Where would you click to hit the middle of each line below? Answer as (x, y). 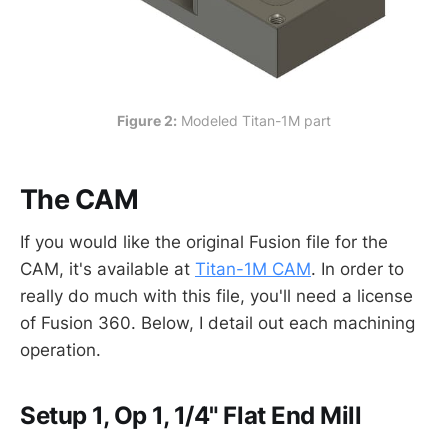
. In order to (357, 268)
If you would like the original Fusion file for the (204, 241)
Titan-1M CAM (253, 268)
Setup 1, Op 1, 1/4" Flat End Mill (191, 415)
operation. (60, 349)
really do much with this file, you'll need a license (216, 295)
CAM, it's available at (107, 268)
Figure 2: (147, 120)
